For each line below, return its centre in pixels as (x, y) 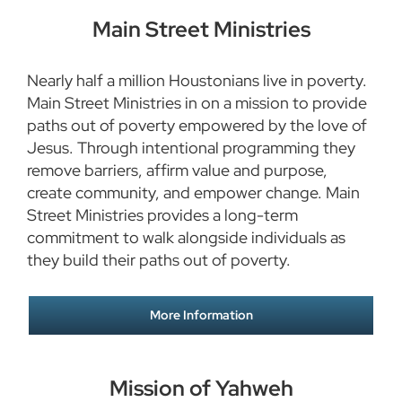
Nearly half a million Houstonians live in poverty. (197, 81)
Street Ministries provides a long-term (162, 215)
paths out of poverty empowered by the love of (197, 126)
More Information (201, 315)
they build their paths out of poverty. (158, 260)
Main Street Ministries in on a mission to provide (197, 103)
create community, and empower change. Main (193, 193)
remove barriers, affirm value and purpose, (177, 170)
